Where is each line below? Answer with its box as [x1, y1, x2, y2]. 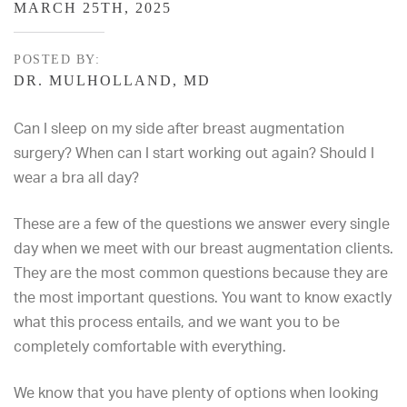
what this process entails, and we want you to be [14, 313, 340, 331]
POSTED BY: [14, 53, 100, 66]
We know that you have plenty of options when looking [14, 383, 379, 402]
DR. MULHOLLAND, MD [14, 73, 211, 88]
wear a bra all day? [14, 168, 139, 186]
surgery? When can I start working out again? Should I [14, 144, 374, 162]
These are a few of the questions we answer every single [14, 214, 390, 233]
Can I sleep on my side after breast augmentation [14, 119, 344, 137]
